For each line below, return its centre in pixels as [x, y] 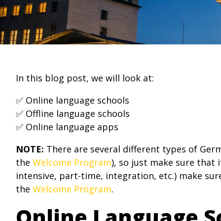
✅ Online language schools [73, 100]
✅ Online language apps [67, 127]
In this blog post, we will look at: [85, 78]
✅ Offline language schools [73, 113]
